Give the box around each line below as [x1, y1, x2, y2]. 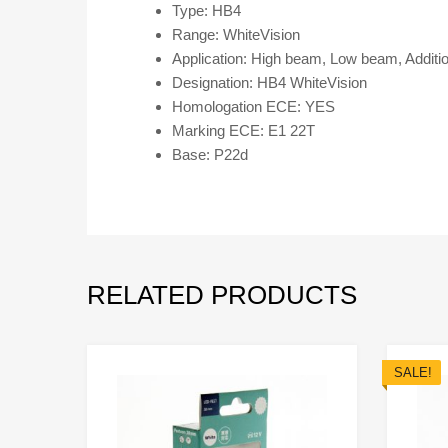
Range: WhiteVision [172, 26, 300, 44]
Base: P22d [172, 146, 248, 164]
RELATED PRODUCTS [87, 280, 357, 309]
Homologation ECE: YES [172, 98, 335, 116]
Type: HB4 [172, 2, 241, 20]
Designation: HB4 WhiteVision [172, 74, 367, 92]
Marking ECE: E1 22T [172, 122, 315, 140]
